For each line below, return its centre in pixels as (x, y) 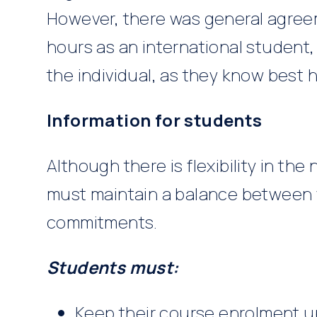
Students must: (115, 267)
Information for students (156, 120)
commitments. (102, 222)
